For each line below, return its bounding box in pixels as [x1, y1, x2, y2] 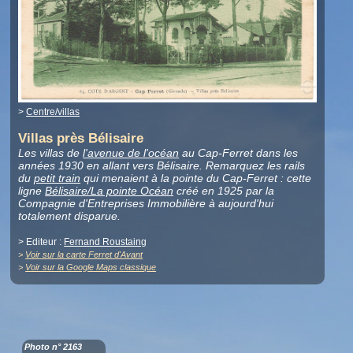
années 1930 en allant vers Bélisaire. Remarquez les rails [18, 159, 306, 173]
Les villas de [18, 147, 84, 160]
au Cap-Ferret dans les [179, 147, 299, 160]
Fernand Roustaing [64, 236, 147, 248]
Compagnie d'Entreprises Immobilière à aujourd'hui [18, 197, 274, 210]
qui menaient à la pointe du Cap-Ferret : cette [80, 172, 312, 185]
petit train [34, 172, 81, 185]
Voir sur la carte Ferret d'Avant [25, 250, 143, 260]
